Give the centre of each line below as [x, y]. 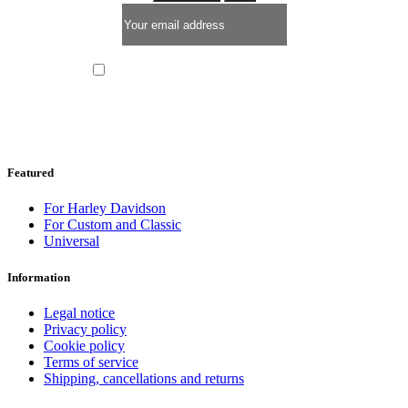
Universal [71, 241]
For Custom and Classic [112, 225]
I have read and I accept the [176, 72]
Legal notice [79, 312]
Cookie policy [84, 345]
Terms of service [91, 362]
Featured [31, 173]
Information [39, 277]
